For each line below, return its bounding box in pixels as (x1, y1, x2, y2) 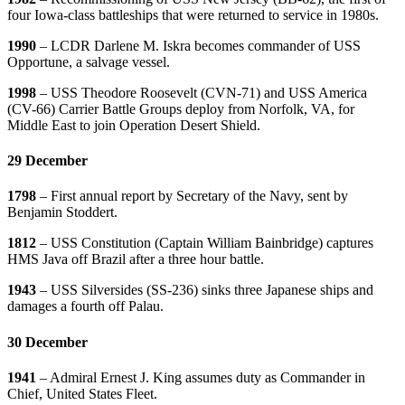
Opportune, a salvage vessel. (7, 53, 170, 70)
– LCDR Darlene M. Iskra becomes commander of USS (40, 37, 361, 53)
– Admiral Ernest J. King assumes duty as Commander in (40, 369, 365, 385)
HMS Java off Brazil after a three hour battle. (7, 251, 264, 268)
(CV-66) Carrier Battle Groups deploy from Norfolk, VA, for (7, 100, 354, 117)
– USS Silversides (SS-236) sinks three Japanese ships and (40, 282, 373, 298)
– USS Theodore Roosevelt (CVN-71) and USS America (40, 84, 367, 100)
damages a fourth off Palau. (7, 298, 164, 315)
